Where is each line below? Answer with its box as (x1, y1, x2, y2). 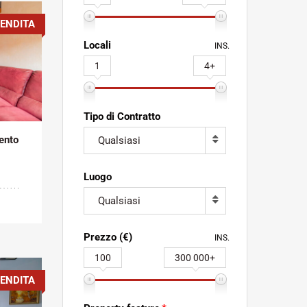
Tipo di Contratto (84, 110, 160, 123)
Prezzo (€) (84, 230, 132, 243)
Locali (84, 38, 111, 51)
